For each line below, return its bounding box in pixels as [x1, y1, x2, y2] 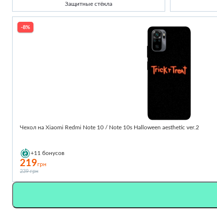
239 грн [20, 169, 38, 174]
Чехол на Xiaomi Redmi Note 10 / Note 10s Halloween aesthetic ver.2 [20, 124, 199, 130]
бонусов [42, 150, 64, 156]
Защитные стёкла [65, 1, 112, 7]
